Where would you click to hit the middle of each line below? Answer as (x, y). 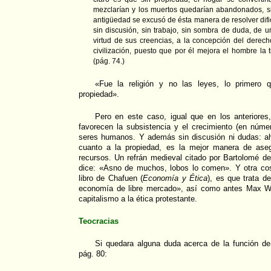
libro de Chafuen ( (111, 178)
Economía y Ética (175, 178)
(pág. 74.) (109, 61)
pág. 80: (93, 254)
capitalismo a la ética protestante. (138, 199)
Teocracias (99, 221)
